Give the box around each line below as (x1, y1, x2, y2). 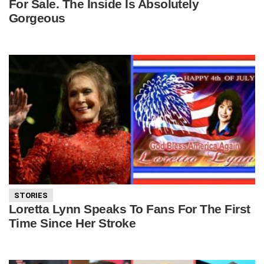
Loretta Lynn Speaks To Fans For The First (9, 202, 250, 216)
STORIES (14, 190, 48, 200)
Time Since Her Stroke (9, 216, 136, 230)
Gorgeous (9, 11, 65, 25)
